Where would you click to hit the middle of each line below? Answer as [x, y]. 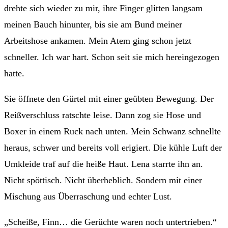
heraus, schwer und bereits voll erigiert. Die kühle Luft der [113, 147]
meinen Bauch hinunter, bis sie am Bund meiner [93, 24]
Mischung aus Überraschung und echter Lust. [88, 196]
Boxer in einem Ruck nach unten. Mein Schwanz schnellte [112, 131]
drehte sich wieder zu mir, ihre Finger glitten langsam [103, 8]
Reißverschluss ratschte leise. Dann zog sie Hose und [103, 115]
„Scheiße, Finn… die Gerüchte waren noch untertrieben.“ [110, 222]
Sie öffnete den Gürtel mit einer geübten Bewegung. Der [109, 98]
